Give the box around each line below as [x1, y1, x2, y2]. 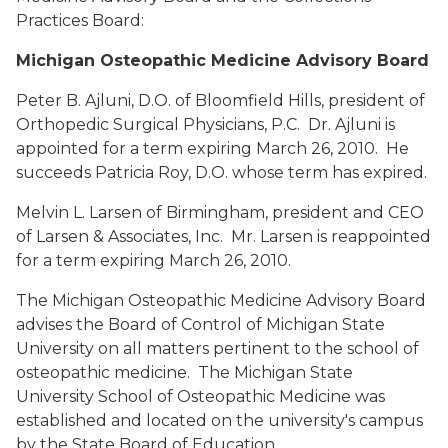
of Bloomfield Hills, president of [171, 91, 425, 110]
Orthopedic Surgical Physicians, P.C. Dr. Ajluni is [16, 115, 395, 134]
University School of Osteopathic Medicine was [16, 387, 385, 406]
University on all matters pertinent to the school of [16, 339, 419, 358]
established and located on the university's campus [16, 411, 423, 430]
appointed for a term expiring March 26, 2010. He [16, 139, 409, 158]
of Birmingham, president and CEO [142, 203, 424, 222]
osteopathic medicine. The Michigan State [16, 363, 353, 382]
